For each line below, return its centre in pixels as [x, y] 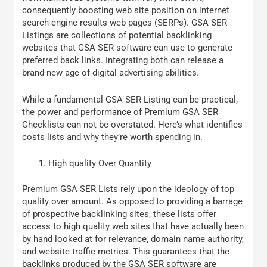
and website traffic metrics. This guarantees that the [126, 251]
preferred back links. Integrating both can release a [123, 60]
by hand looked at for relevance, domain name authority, [133, 239]
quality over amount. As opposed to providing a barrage [133, 201]
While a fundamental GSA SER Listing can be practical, [130, 99]
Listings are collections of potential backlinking [117, 35]
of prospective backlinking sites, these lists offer [119, 214]
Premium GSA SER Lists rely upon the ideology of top [128, 189]
